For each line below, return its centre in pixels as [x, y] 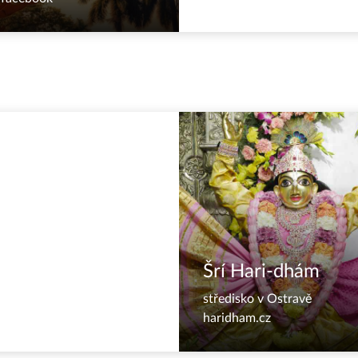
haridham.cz [237, 318]
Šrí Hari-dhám [261, 272]
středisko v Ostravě [257, 299]
